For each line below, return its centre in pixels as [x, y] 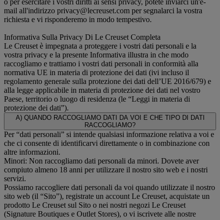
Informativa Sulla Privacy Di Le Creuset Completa [82, 37]
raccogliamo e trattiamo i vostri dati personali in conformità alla [101, 64]
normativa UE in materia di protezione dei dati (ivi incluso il [96, 73]
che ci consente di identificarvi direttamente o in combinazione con [107, 143]
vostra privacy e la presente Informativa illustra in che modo [96, 55]
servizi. [15, 179]
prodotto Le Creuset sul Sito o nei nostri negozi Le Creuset [95, 205]
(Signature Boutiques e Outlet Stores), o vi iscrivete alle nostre [100, 214]
